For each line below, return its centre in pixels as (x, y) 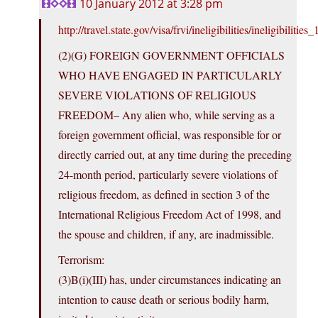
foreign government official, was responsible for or (170, 135)
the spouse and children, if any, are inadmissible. (166, 234)
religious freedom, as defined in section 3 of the (164, 194)
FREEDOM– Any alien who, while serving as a (166, 115)
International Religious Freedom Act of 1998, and (170, 214)
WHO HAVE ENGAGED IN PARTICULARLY (170, 75)
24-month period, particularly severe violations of (168, 175)
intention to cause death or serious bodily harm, (164, 300)
